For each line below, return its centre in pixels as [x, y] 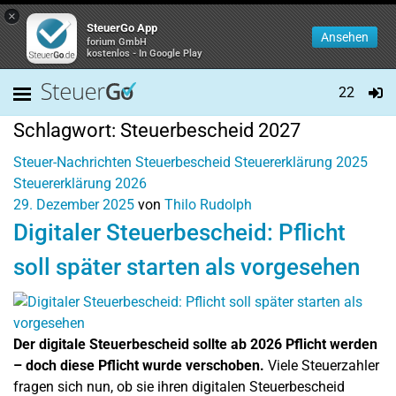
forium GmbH [117, 42]
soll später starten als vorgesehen [187, 267]
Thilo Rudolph [208, 205]
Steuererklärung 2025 [301, 162]
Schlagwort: [67, 130]
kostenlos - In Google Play [145, 53]
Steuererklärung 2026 [80, 183]
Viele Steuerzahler [322, 366]
